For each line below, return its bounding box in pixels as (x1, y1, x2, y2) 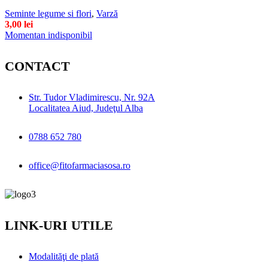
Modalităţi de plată (29, 251, 99, 261)
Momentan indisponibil (5, 29, 92, 40)
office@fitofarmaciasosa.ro (29, 160, 130, 170)
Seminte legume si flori (5, 8, 92, 19)
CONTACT (5, 58, 70, 74)
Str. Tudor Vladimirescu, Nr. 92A (29, 92, 155, 102)
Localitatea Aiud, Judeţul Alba (29, 102, 143, 113)
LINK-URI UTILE (5, 217, 113, 233)
